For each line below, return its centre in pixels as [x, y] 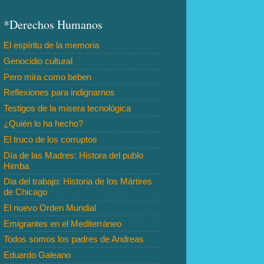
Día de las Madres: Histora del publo [73, 155]
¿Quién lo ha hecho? [43, 124]
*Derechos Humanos [53, 24]
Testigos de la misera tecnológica [67, 108]
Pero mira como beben [47, 77]
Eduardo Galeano [37, 255]
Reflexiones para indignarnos [59, 93]
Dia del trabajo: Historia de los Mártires [78, 181]
